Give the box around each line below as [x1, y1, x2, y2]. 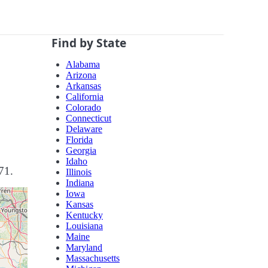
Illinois [66, 167, 92, 178]
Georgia [66, 145, 96, 156]
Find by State [51, 35, 126, 51]
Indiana [66, 178, 94, 188]
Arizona [66, 70, 96, 81]
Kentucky [66, 210, 103, 221]
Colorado [66, 102, 101, 113]
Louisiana [66, 221, 103, 232]
